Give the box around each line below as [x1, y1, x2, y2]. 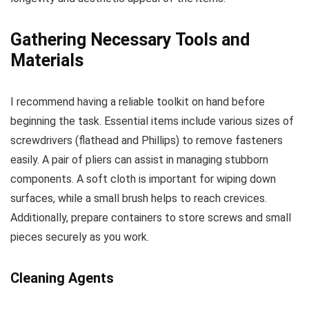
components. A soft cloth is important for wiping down [10, 172, 276, 186]
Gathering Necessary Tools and [10, 29, 250, 50]
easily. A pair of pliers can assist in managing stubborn [10, 152, 268, 166]
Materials [10, 50, 83, 70]
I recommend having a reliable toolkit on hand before [10, 94, 265, 108]
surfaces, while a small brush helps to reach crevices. [10, 191, 267, 205]
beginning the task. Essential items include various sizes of [10, 114, 294, 128]
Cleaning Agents [10, 269, 114, 286]
